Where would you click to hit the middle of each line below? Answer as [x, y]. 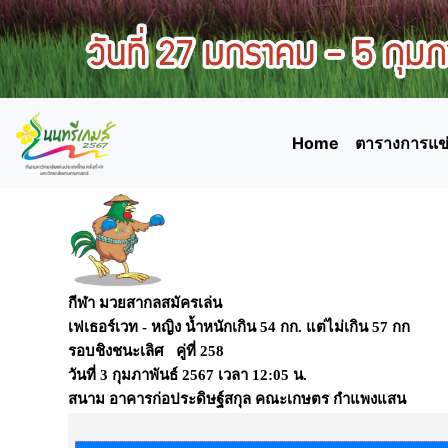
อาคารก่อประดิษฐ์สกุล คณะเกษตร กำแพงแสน [255, 399]
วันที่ [82, 375]
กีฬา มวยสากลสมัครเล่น [147, 303]
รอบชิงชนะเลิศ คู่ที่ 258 [146, 351]
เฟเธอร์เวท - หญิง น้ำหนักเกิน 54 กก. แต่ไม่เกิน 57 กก [241, 327]
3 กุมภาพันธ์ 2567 [157, 375]
